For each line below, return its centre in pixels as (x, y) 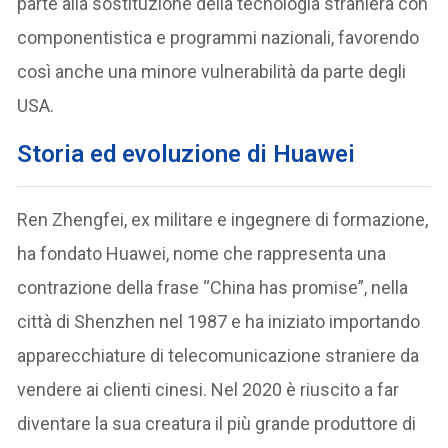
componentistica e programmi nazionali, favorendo (218, 37)
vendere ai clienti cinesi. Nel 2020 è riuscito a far (208, 389)
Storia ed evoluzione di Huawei (186, 153)
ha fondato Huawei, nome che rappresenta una (202, 253)
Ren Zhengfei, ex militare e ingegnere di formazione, (223, 219)
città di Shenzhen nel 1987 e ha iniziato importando (219, 321)
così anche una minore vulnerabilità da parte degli (212, 71)
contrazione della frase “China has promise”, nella (213, 287)
